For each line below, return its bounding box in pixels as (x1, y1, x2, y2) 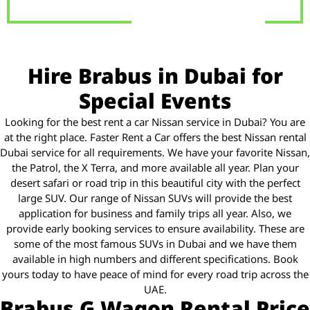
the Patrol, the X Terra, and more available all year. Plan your (11, 157, 299, 179)
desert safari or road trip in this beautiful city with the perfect (10, 172, 300, 194)
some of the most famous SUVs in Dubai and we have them (13, 233, 297, 255)
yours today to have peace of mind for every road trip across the (1, 264, 309, 286)
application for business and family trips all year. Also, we (19, 203, 291, 225)
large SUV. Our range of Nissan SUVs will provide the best (18, 188, 292, 210)
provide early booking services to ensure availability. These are (6, 218, 304, 240)
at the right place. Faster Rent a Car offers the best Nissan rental (3, 127, 307, 149)
